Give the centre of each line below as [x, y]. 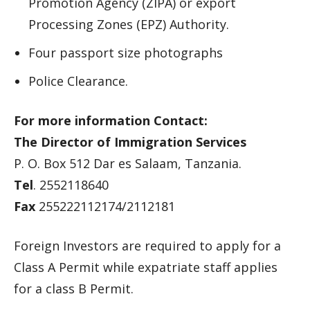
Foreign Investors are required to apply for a [147, 246]
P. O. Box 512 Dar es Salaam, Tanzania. [128, 163]
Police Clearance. [78, 81]
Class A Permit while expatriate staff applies [146, 267]
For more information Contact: [111, 120]
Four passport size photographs [126, 53]
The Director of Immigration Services [130, 142]
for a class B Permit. [74, 289]
